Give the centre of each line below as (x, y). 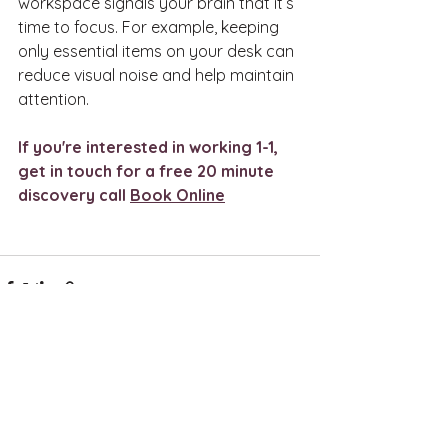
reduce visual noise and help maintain (158, 74)
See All (298, 401)
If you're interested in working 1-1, (150, 146)
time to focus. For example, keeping (150, 26)
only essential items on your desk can (158, 50)
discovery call (74, 194)
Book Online (177, 194)
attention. (53, 98)
